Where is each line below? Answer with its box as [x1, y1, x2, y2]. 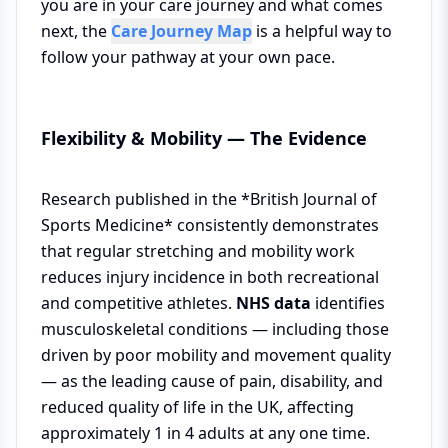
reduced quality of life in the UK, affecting [41, 396, 354, 418]
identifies [311, 292, 385, 314]
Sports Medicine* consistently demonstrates [41, 214, 379, 236]
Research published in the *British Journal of [41, 188, 377, 210]
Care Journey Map [111, 20, 252, 42]
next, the [41, 20, 111, 42]
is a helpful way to [252, 20, 392, 42]
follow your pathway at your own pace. [41, 46, 335, 68]
